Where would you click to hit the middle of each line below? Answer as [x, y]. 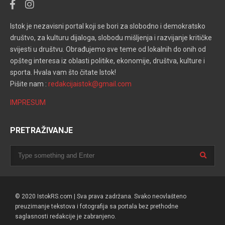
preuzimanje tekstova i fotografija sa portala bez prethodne [97, 206]
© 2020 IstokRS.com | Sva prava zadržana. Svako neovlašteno [101, 196]
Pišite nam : [29, 84]
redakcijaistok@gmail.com [90, 84]
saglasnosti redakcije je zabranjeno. [66, 216]
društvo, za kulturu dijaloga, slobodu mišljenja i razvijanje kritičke [111, 37]
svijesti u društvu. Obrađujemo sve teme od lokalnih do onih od [108, 49]
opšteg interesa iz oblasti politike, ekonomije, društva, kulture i [107, 61]
